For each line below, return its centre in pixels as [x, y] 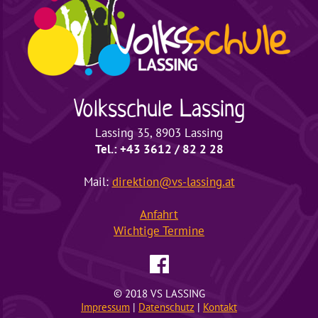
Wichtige [137, 230]
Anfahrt [159, 214]
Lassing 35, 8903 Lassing [159, 132]
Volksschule [123, 108]
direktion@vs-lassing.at [173, 181]
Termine [182, 230]
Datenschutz [166, 307]
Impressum [105, 307]
